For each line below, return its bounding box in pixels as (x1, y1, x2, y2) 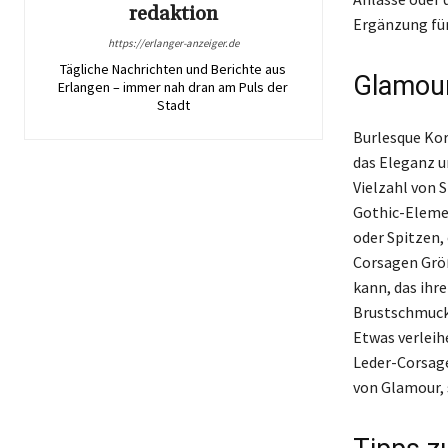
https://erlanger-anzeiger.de (107, 35, 239, 50)
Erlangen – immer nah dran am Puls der (58, 77, 289, 96)
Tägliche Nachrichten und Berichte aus (60, 59, 287, 78)
